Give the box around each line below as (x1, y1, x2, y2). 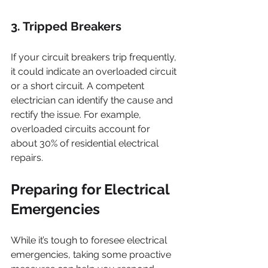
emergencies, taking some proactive (11, 249, 173, 260)
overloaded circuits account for (11, 123, 153, 135)
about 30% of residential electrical (11, 138, 161, 149)
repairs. (11, 152, 43, 163)
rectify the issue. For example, (11, 109, 144, 120)
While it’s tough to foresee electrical (11, 234, 169, 246)
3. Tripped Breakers (11, 19, 121, 33)
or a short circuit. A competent (11, 80, 147, 92)
